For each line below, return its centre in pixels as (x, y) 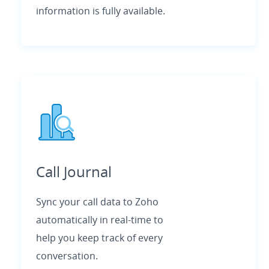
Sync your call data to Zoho (97, 201)
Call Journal (74, 171)
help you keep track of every (99, 237)
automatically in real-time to (99, 219)
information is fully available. (100, 11)
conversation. (67, 255)
